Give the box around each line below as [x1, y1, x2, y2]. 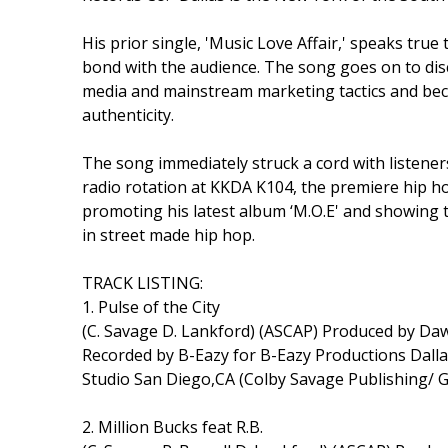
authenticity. [82, 103, 174, 126]
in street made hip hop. [82, 223, 255, 246]
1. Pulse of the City [82, 295, 220, 318]
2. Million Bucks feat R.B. [82, 415, 263, 438]
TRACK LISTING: [82, 271, 203, 294]
